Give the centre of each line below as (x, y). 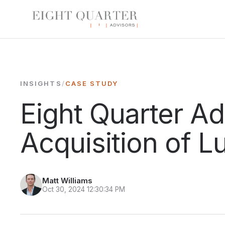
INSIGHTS (41, 83)
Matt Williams (67, 181)
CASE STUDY (92, 83)
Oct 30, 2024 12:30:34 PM (84, 190)
